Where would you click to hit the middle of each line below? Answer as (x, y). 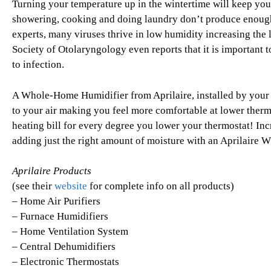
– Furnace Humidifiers (60, 217)
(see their (33, 186)
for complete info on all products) (161, 186)
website (71, 186)
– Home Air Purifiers (56, 201)
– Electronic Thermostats (66, 262)
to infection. (38, 65)
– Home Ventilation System (70, 232)
